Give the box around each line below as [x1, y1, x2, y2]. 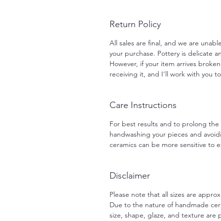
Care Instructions [110, 100, 177, 111]
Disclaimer [110, 170, 150, 182]
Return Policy [110, 19, 161, 30]
